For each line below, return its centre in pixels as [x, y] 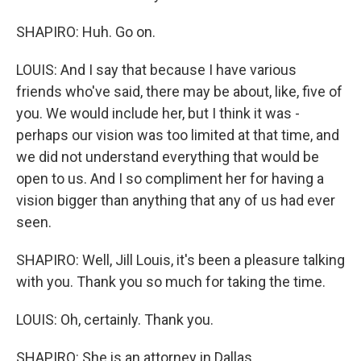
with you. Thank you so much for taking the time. [171, 282]
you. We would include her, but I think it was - [158, 113]
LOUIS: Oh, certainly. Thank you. [115, 320]
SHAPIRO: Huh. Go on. [86, 32]
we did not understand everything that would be [168, 157]
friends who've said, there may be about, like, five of [179, 91]
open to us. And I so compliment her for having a [170, 178]
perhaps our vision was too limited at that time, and [178, 135]
